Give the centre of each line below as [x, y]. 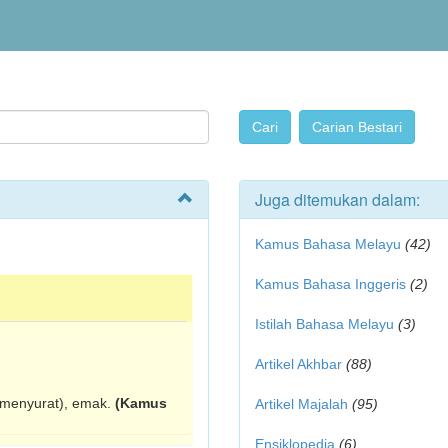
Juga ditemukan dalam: [337, 199]
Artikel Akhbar [298, 364]
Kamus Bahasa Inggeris [330, 284]
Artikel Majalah [301, 404]
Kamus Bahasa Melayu [330, 244]
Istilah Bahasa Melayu [324, 324]
